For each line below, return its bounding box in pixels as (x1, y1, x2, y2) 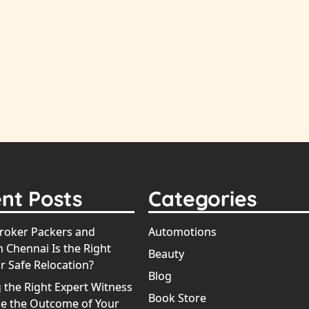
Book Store (148, 290, 207, 306)
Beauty (148, 246, 185, 262)
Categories (148, 186, 257, 212)
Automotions (148, 224, 217, 240)
